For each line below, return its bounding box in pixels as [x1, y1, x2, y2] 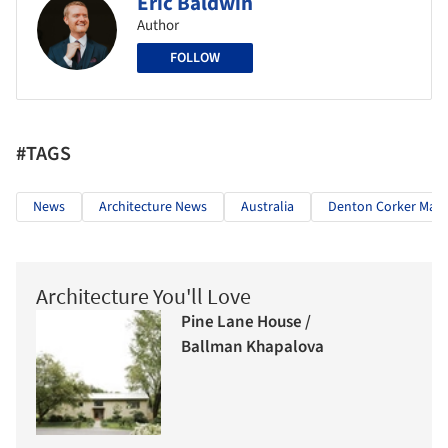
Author [137, 14, 179, 36]
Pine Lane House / [181, 310, 311, 335]
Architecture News [99, 196, 207, 217]
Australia [241, 196, 294, 217]
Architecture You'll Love [36, 281, 251, 310]
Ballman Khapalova [181, 335, 324, 360]
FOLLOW [170, 47, 220, 68]
